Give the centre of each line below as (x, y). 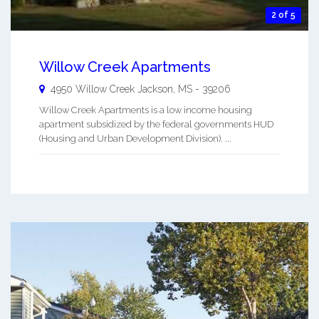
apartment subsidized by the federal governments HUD (156, 124)
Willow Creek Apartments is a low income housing (146, 110)
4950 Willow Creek (94, 89)
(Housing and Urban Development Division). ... (135, 138)
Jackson (155, 89)
